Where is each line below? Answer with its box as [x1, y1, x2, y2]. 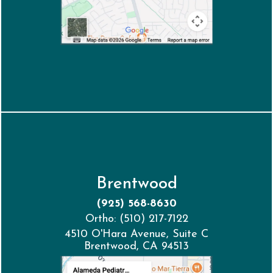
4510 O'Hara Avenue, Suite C [65, 229, 208, 241]
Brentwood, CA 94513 [84, 241, 189, 253]
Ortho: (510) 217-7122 [85, 213, 188, 225]
